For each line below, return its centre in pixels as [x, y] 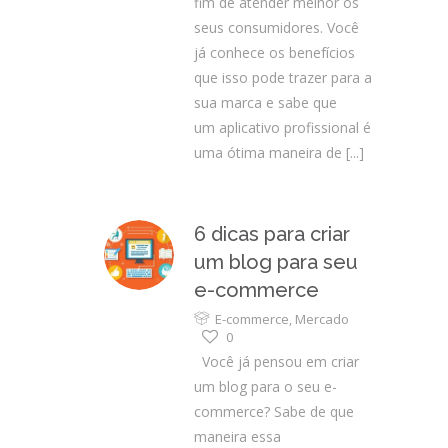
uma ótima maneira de [268, 152]
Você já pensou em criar [276, 361]
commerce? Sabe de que [274, 411]
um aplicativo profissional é [282, 127]
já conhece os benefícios [274, 52]
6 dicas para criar [272, 234]
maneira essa [237, 436]
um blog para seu [276, 262]
